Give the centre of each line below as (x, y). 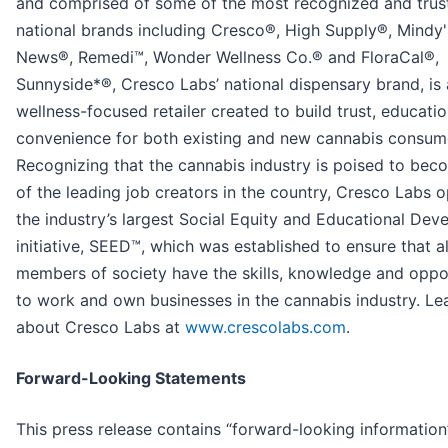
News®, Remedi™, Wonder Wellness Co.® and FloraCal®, (227, 57)
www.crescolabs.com (265, 327)
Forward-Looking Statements (131, 378)
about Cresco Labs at (100, 327)
